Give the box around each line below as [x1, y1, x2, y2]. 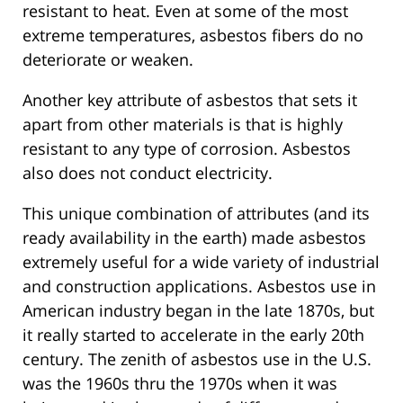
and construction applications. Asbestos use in [22, 274, 376, 297]
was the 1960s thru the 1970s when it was [22, 372, 337, 394]
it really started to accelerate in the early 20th [22, 323, 364, 345]
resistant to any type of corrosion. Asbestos [22, 137, 351, 159]
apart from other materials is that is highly [22, 112, 343, 135]
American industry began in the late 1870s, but [22, 299, 374, 321]
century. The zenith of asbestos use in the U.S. [22, 347, 372, 370]
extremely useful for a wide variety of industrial [22, 250, 380, 273]
